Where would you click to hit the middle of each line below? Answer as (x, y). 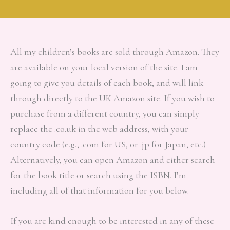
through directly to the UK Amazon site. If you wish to (112, 98)
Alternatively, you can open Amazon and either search (113, 159)
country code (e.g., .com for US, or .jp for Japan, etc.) (108, 144)
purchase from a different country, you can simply (105, 113)
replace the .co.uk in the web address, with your (99, 129)
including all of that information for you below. (100, 190)
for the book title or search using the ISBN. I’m (98, 175)
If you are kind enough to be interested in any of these (112, 221)
